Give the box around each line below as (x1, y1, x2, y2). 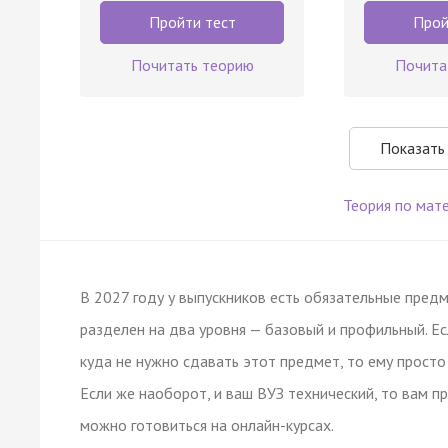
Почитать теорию (130, 54, 254, 75)
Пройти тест (148, 11, 236, 32)
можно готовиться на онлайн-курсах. (80, 414, 334, 435)
